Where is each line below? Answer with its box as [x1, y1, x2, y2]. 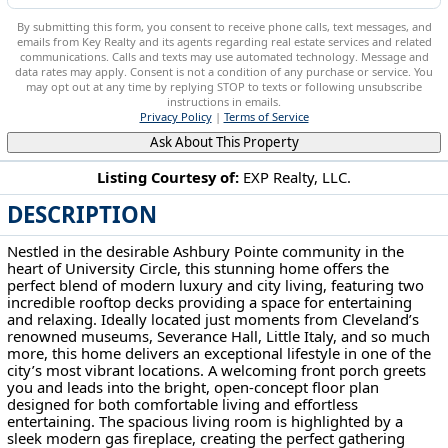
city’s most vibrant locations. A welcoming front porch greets [7, 360, 427, 381]
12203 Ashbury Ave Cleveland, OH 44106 [104, 202, 344, 220]
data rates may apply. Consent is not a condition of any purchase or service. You [15, 64, 433, 80]
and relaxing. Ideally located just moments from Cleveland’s [7, 309, 420, 330]
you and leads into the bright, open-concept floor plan [7, 377, 380, 398]
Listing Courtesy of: [97, 167, 239, 188]
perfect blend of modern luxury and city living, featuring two [7, 275, 425, 296]
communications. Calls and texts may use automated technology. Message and [19, 49, 429, 65]
